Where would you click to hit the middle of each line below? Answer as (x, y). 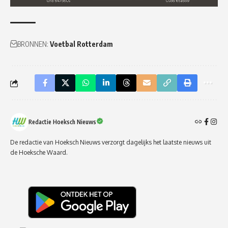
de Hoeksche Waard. (39, 153)
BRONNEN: (33, 44)
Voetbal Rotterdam (81, 44)
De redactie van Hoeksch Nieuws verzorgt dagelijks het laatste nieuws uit (111, 142)
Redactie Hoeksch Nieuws (62, 122)
